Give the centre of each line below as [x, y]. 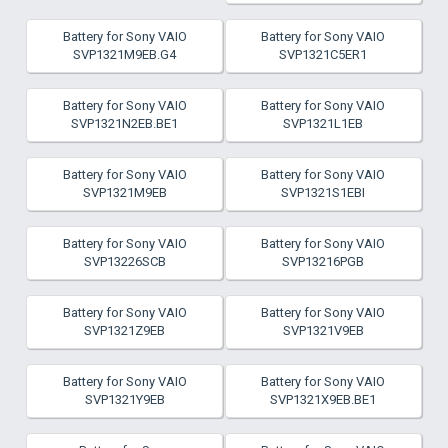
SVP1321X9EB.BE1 [323, 399]
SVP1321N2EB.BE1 [125, 123]
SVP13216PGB [323, 261]
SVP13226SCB [124, 261]
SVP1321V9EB [323, 330]
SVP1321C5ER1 [323, 54]
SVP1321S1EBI [323, 192]
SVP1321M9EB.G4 [125, 54]
